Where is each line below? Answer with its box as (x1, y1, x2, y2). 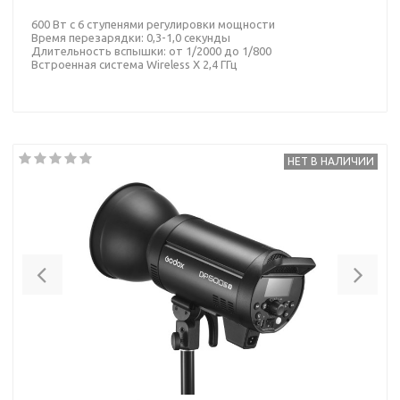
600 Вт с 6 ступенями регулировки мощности (31, 17, 275, 30)
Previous (46, 255, 116, 277)
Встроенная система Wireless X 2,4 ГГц (31, 57, 237, 71)
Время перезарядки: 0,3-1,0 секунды (31, 30, 230, 44)
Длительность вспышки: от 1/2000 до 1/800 (31, 44, 271, 57)
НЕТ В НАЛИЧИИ (287, 154, 374, 167)
